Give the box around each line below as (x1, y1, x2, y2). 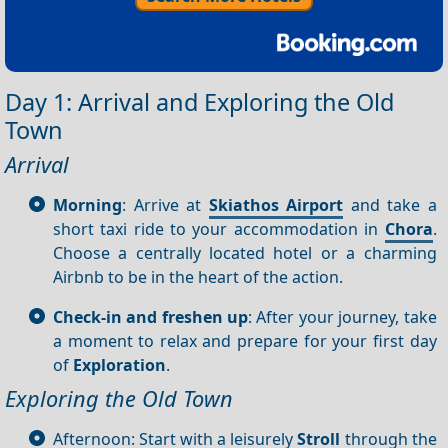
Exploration (73, 353, 166, 376)
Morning (53, 193, 122, 216)
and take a (343, 193, 437, 216)
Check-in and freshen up (53, 305, 249, 328)
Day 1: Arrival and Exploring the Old (5, 85, 394, 118)
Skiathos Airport (208, 193, 344, 216)
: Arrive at (122, 193, 209, 216)
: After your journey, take (248, 305, 437, 328)
